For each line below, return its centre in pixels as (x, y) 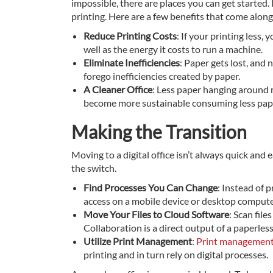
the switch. (94, 168)
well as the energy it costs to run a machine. (173, 49)
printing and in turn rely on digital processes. (176, 255)
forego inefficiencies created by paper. (162, 76)
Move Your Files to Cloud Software (156, 214)
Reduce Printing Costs (130, 36)
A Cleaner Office (118, 90)
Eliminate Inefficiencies (132, 63)
